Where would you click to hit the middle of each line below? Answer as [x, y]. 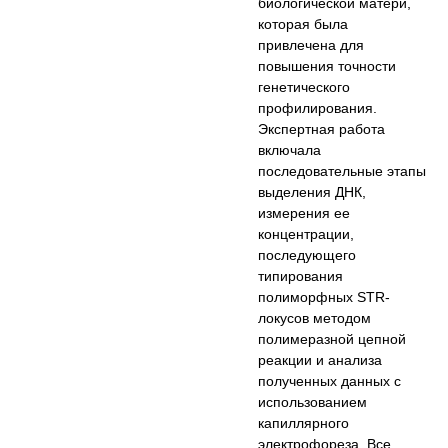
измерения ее [304, 213]
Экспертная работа [322, 129]
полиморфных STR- [324, 297]
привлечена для [311, 45]
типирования [301, 276]
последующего [307, 255]
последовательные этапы [342, 171]
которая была [303, 24]
